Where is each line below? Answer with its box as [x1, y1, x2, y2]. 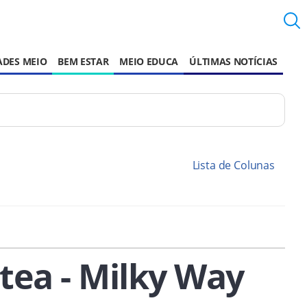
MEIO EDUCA [119, 55, 179, 68]
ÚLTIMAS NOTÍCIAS [189, 55, 278, 68]
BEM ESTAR [58, 55, 109, 68]
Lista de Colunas [192, 158, 275, 173]
